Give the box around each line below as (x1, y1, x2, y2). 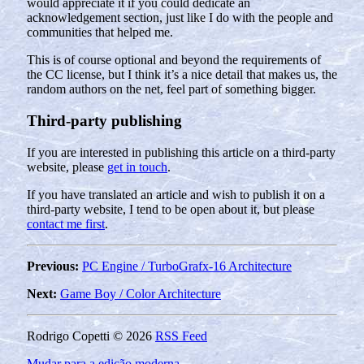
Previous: (27, 258, 79, 273)
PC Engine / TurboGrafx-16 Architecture (82, 258, 292, 273)
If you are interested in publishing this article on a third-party (27, 145, 336, 159)
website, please (27, 159, 107, 174)
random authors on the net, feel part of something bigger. (27, 82, 316, 97)
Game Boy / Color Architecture (60, 286, 221, 301)
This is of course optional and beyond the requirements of (27, 53, 321, 67)
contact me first (27, 216, 105, 231)
